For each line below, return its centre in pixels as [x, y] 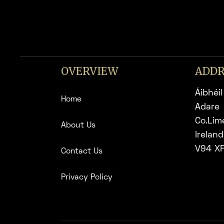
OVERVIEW [90, 71]
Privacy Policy [87, 178]
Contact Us [82, 152]
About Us [78, 126]
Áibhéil [209, 93]
